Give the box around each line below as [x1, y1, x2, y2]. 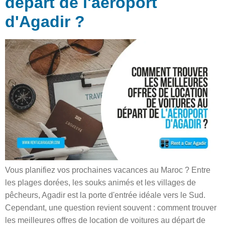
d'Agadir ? [5, 12, 85, 31]
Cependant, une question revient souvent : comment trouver [5, 203, 216, 212]
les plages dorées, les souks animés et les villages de [5, 178, 196, 187]
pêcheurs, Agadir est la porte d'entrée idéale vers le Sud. [5, 190, 205, 199]
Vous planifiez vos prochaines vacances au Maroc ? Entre [5, 165, 210, 174]
